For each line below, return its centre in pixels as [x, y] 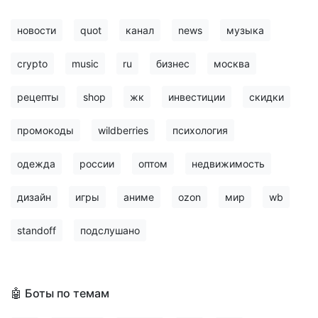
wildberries [123, 130]
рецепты [38, 97]
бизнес [173, 64]
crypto [32, 64]
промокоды [45, 130]
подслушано [110, 230]
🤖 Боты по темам [60, 293]
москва [232, 64]
